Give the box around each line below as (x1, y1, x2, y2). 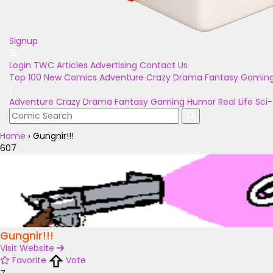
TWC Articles (34, 59, 88, 71)
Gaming (151, 96, 185, 108)
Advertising (90, 59, 137, 71)
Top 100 (9, 71, 41, 83)
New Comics (44, 71, 97, 83)
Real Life (218, 96, 253, 108)
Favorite (12, 254, 46, 266)
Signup (9, 35, 38, 47)
